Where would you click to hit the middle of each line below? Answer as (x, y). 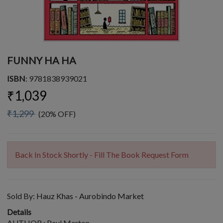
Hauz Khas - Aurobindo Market (90, 196)
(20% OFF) (56, 114)
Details (19, 212)
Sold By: (22, 196)
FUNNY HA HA (42, 60)
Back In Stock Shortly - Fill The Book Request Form (102, 155)
